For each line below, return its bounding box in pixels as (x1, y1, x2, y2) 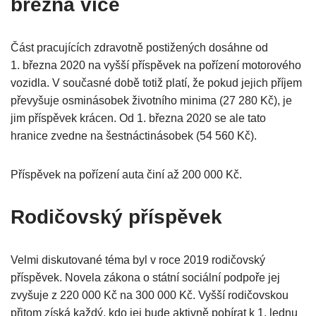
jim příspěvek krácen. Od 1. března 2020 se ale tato (11, 112, 266, 125)
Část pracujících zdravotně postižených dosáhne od (11, 42, 268, 54)
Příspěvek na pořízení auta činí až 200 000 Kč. (11, 169, 242, 181)
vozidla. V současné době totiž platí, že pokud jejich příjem (11, 77, 302, 90)
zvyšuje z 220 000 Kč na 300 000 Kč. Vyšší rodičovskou (11, 289, 288, 302)
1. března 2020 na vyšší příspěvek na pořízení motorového (11, 59, 301, 72)
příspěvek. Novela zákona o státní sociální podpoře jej (11, 272, 280, 284)
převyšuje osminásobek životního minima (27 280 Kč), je (11, 95, 292, 107)
